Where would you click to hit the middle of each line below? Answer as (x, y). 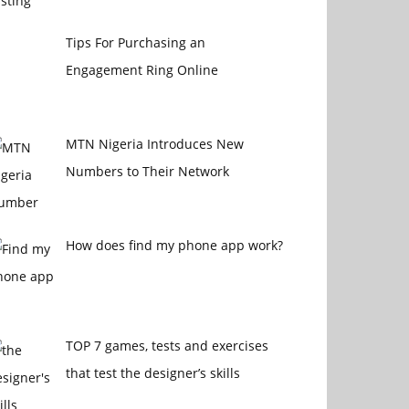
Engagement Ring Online (142, 70)
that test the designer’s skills (152, 373)
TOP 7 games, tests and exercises (167, 346)
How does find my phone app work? (174, 245)
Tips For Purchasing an (135, 43)
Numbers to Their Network (147, 172)
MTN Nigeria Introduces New (154, 144)
